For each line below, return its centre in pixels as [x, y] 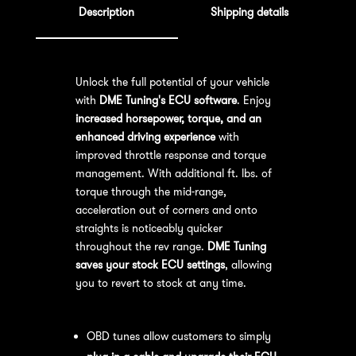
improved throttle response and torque [170, 155]
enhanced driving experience [145, 136]
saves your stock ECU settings [150, 264]
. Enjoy [253, 100]
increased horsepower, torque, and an [168, 118]
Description [107, 12]
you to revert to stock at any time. [161, 282]
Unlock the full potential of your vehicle [172, 81]
